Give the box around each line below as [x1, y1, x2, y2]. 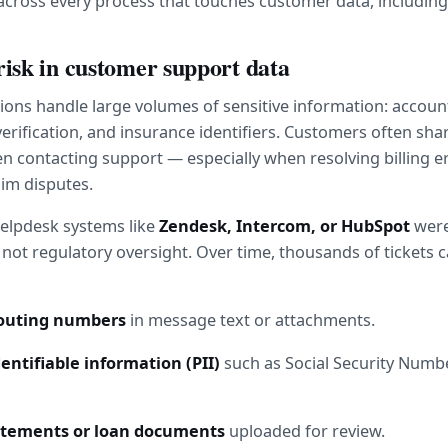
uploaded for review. [225, 419, 386, 442]
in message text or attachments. [126, 309, 376, 332]
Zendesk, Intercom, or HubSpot [159, 214, 410, 237]
